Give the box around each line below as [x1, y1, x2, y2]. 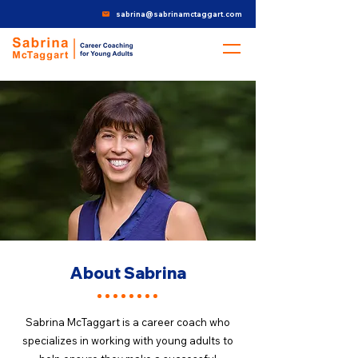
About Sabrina [70, 263, 186, 283]
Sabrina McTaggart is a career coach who [26, 316, 230, 328]
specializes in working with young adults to [22, 334, 233, 347]
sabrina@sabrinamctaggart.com [116, 9, 242, 18]
